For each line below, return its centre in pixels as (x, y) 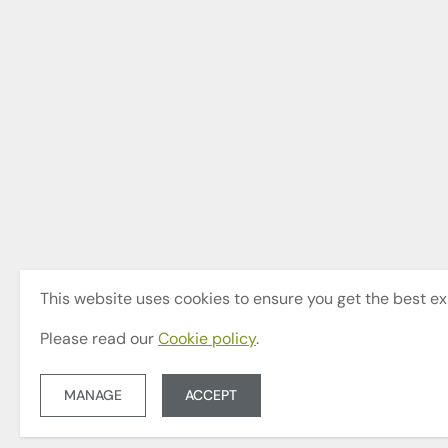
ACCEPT (211, 396)
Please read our (99, 340)
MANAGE (92, 396)
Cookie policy (207, 340)
